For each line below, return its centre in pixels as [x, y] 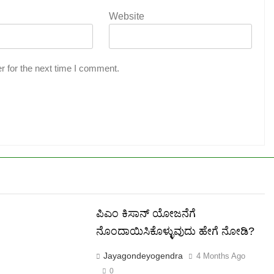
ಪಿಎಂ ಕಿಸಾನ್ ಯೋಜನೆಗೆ [146, 213]
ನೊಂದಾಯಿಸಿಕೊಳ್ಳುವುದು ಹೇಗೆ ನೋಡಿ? [175, 231]
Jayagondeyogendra [143, 255]
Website [127, 16]
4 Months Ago [220, 256]
